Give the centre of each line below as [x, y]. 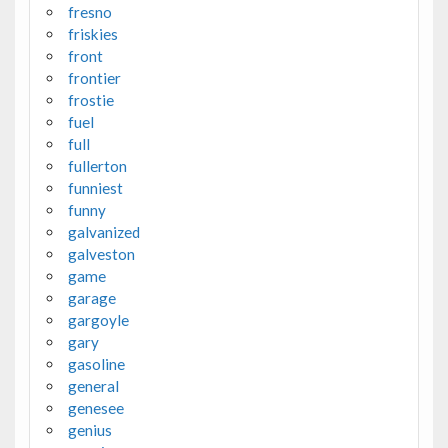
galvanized [103, 231]
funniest [95, 187]
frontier [94, 77]
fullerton [97, 165]
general [93, 385]
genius [89, 429]
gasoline [96, 363]
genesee [95, 407]
